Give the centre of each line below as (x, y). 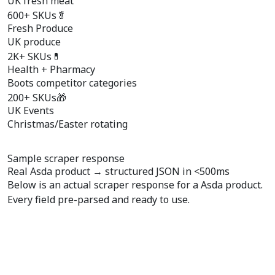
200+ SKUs (32, 98)
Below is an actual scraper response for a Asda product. (135, 185)
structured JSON (142, 171)
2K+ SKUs (29, 56)
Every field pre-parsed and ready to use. (99, 199)
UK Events (31, 110)
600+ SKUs (32, 15)
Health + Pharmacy (51, 69)
